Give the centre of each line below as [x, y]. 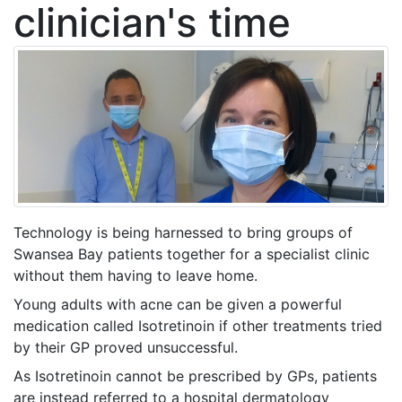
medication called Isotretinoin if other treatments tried [198, 326]
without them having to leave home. [135, 276]
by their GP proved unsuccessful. [126, 348]
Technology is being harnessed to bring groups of [183, 233]
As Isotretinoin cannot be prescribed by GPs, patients [195, 376]
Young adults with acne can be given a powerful [178, 305]
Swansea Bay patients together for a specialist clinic [192, 254]
